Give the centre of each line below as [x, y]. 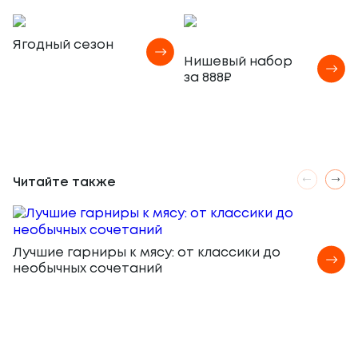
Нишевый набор [238, 62]
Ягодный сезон [63, 45]
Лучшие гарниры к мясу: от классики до [147, 253]
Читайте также [64, 183]
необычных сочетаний [88, 269]
